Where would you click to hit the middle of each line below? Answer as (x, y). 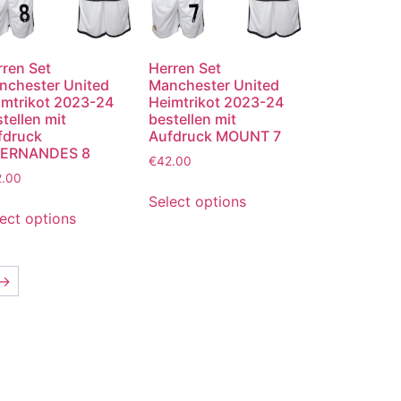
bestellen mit (192, 119)
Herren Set (184, 68)
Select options (197, 202)
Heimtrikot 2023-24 (216, 102)
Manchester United (213, 85)
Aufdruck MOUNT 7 (214, 137)
